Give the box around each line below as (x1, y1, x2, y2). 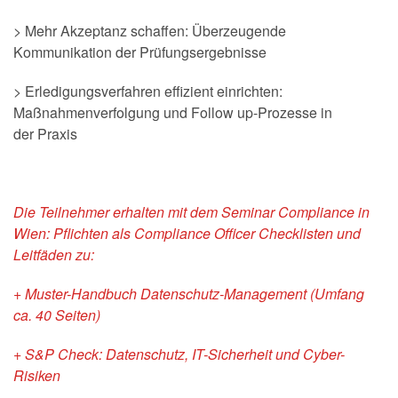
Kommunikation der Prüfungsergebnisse (13, 42, 267, 62)
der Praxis (13, 123, 77, 144)
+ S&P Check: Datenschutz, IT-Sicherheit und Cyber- (13, 344, 345, 364)
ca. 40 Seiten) (13, 305, 100, 325)
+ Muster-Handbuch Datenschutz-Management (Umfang (13, 283, 364, 304)
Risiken (13, 365, 60, 386)
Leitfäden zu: (13, 244, 94, 265)
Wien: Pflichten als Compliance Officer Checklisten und (13, 223, 361, 243)
